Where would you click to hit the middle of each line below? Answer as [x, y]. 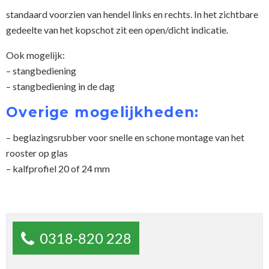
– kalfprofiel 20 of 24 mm [58, 168]
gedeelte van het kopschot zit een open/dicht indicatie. [117, 29]
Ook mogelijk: [35, 55]
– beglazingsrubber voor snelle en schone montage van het [125, 137]
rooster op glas [37, 153]
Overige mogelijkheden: [103, 112]
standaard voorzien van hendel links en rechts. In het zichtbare [132, 14]
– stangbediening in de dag [60, 86]
